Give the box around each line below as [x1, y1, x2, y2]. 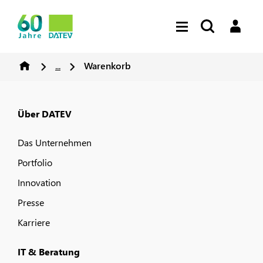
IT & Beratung [18, 245, 80, 258]
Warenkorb [84, 59, 131, 72]
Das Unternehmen [18, 136, 92, 149]
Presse [18, 196, 44, 208]
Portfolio [18, 156, 52, 168]
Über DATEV [18, 107, 72, 120]
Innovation [18, 176, 61, 188]
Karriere [18, 216, 50, 228]
